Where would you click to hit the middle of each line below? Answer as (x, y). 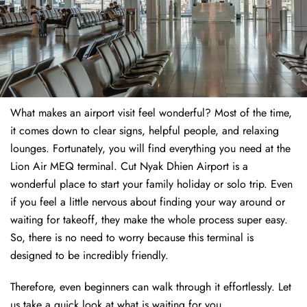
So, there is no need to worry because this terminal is (132, 238)
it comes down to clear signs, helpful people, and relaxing (145, 131)
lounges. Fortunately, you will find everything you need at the (150, 149)
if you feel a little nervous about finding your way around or (148, 202)
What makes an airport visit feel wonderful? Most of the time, (151, 113)
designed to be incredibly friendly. (91, 256)
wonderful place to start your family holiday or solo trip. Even (151, 184)
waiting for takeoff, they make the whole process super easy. (149, 220)
